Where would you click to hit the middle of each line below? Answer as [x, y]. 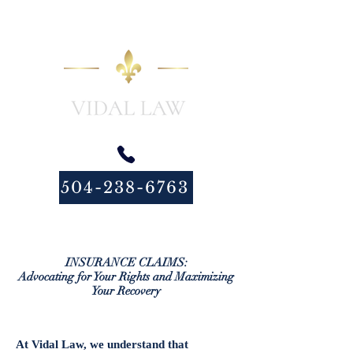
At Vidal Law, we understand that [102, 344]
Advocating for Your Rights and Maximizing [126, 277]
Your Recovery [126, 291]
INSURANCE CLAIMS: [126, 262]
